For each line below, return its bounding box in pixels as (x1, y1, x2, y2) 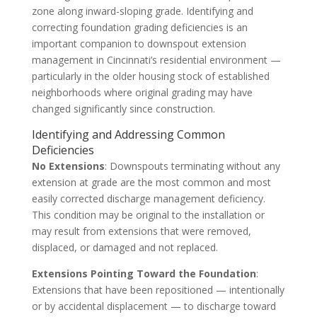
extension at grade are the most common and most (31, 175, 271, 189)
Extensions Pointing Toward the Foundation (31, 266, 256, 280)
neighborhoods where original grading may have (31, 85, 253, 99)
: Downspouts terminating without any (104, 158, 280, 173)
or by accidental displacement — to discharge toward (31, 299, 276, 313)
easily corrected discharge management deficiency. (31, 191, 265, 205)
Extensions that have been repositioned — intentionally (31, 282, 284, 296)
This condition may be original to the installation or (31, 207, 265, 221)
